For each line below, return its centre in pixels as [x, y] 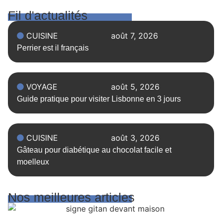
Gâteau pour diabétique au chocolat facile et [94, 150]
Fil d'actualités [48, 16]
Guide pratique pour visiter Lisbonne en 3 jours [99, 99]
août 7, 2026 [135, 35]
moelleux [33, 162]
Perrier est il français [53, 48]
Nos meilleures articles [71, 197]
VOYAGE [42, 87]
